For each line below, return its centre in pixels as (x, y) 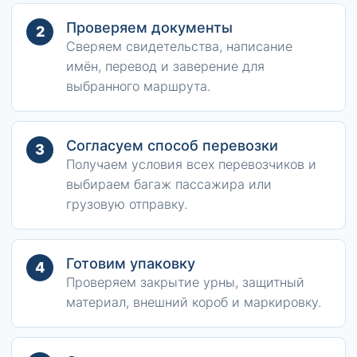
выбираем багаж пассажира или (169, 184)
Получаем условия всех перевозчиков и (191, 164)
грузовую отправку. (127, 204)
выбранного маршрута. (138, 86)
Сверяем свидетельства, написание (179, 46)
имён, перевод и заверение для (165, 66)
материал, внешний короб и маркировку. (194, 302)
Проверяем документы (149, 27)
